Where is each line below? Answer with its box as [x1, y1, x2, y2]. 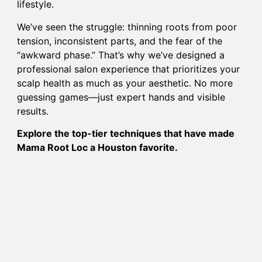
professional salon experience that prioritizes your [17, 63, 240, 75]
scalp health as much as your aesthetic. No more [17, 77, 233, 89]
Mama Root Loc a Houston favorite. [17, 142, 178, 154]
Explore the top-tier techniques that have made [17, 127, 235, 140]
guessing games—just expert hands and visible [17, 91, 226, 103]
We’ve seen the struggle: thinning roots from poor [17, 20, 237, 33]
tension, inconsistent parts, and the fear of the [17, 35, 223, 47]
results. [17, 105, 49, 117]
